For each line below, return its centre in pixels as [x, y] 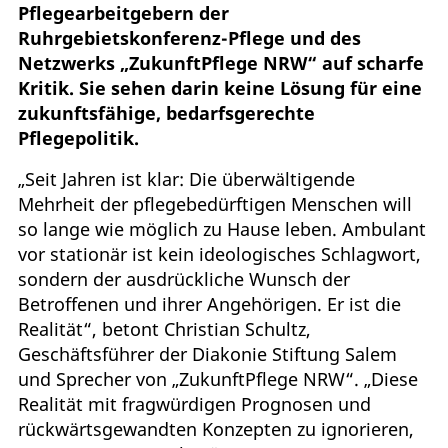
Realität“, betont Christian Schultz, [164, 328]
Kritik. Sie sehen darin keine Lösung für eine [220, 87]
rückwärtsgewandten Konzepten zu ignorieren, [216, 428]
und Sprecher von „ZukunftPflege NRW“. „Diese [218, 378]
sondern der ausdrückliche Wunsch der [184, 278]
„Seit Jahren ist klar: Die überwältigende [186, 178]
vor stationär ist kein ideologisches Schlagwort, [219, 253]
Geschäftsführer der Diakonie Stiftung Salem [207, 353]
